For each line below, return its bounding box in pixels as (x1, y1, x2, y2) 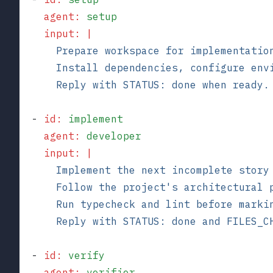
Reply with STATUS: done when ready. (19, 78, 269, 91)
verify (62, 249, 105, 261)
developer (80, 129, 141, 142)
